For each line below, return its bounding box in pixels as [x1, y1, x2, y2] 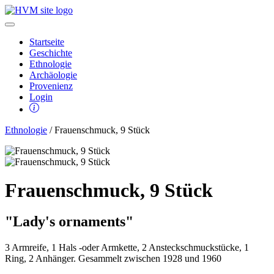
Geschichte [29, 48, 72, 58]
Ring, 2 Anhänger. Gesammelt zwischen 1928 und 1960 [5, 253, 221, 264]
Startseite [29, 37, 64, 47]
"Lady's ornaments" [5, 213, 133, 229]
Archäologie [29, 70, 77, 80]
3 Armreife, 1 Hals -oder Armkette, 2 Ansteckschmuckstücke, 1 [5, 242, 249, 253]
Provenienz [29, 81, 73, 91]
